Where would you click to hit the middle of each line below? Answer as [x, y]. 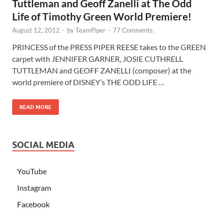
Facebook [33, 204]
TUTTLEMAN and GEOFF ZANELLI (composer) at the [102, 70]
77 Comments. [134, 30]
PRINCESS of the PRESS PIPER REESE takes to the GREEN [109, 47]
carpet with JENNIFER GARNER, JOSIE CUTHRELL [98, 58]
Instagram [34, 187]
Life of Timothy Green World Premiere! [102, 16]
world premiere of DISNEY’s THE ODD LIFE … [88, 82]
